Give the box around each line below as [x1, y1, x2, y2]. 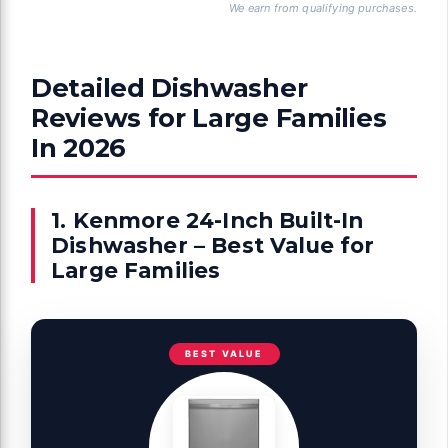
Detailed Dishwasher [31, 72, 308, 104]
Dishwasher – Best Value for [51, 232, 375, 259]
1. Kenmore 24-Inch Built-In [51, 207, 364, 234]
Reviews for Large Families [31, 102, 387, 134]
